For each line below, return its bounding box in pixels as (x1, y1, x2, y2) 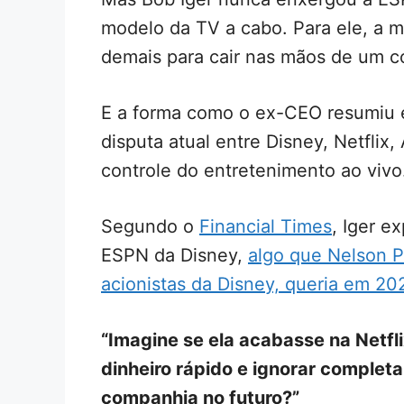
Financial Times (199, 215, 332, 237)
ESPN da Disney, (101, 243, 248, 266)
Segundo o (101, 215, 199, 237)
